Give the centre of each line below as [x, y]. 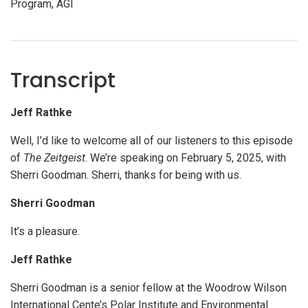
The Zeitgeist [54, 158]
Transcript [63, 80]
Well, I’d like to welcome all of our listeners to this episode [152, 141]
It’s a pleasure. [45, 232]
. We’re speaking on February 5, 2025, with [186, 158]
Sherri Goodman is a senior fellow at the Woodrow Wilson [148, 288]
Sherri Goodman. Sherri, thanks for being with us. [126, 175]
